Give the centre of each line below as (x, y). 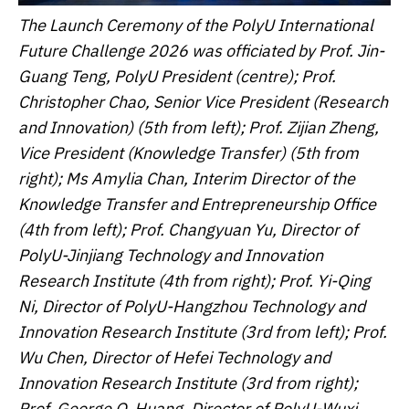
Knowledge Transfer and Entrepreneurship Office (197, 204)
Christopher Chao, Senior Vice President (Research (203, 101)
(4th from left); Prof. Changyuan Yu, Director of (188, 229)
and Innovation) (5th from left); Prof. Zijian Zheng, (199, 127)
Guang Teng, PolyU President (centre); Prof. (177, 76)
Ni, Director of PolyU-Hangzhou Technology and (192, 306)
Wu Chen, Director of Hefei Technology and (174, 357)
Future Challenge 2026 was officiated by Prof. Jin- (201, 50)
